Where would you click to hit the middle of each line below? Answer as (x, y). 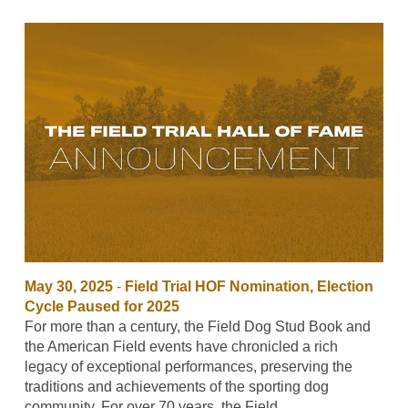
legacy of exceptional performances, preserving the (188, 366)
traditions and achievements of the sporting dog (176, 386)
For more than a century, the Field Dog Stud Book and (197, 326)
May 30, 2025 (68, 286)
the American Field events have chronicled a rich (181, 346)
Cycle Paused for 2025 (102, 306)
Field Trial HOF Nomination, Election (249, 286)
